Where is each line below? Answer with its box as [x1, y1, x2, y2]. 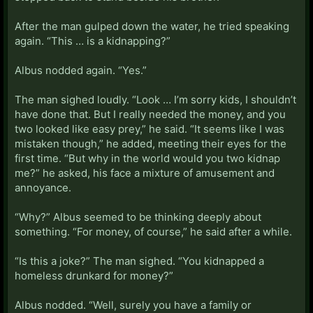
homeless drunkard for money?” [15, 268, 173, 282]
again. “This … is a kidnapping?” [15, 34, 170, 48]
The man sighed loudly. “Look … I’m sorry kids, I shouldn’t [15, 92, 296, 106]
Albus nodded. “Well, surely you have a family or [15, 298, 252, 312]
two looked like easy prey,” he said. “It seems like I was [15, 122, 284, 136]
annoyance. [15, 180, 71, 194]
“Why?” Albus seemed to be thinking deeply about [15, 210, 261, 224]
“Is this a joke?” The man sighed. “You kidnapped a [15, 254, 264, 268]
